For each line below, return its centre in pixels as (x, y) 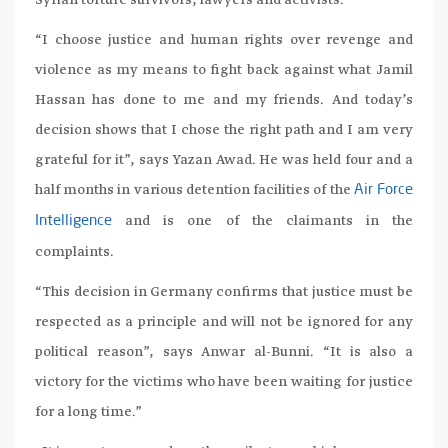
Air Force (383, 191)
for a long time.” (88, 412)
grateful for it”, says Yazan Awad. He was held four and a (224, 160)
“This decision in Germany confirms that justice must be (224, 292)
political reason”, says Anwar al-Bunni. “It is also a (224, 352)
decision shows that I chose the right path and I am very (224, 130)
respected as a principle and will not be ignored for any (224, 322)
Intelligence (73, 222)
